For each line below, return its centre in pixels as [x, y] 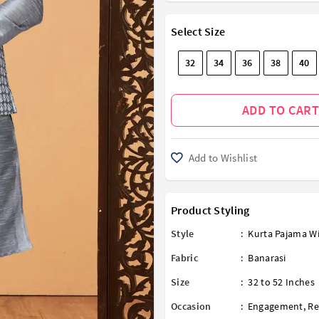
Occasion [191, 307]
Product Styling [210, 210]
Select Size [198, 31]
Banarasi [267, 258]
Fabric [184, 258]
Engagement [275, 307]
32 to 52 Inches [281, 282]
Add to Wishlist [222, 158]
